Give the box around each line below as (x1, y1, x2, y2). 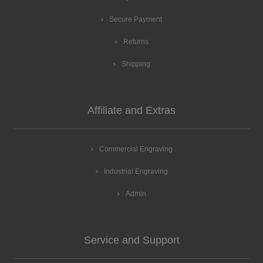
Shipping (121, 60, 150, 68)
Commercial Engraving (99, 145, 173, 153)
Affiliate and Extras (87, 104, 176, 116)
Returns (123, 38, 149, 46)
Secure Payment (109, 15, 162, 23)
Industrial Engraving (103, 167, 168, 176)
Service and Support (83, 234, 180, 246)
